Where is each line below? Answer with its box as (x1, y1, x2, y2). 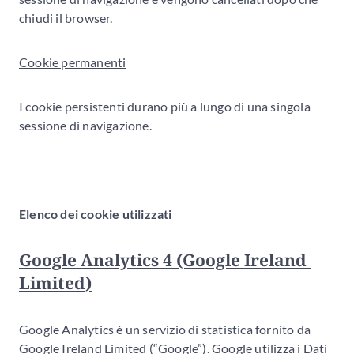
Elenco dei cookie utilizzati (19, 205, 172, 221)
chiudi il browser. (19, 9, 113, 25)
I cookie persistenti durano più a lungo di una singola (19, 98, 311, 114)
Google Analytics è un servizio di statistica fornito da (19, 321, 311, 337)
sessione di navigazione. (19, 117, 152, 133)
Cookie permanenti (19, 54, 126, 70)
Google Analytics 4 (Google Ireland (19, 248, 307, 271)
